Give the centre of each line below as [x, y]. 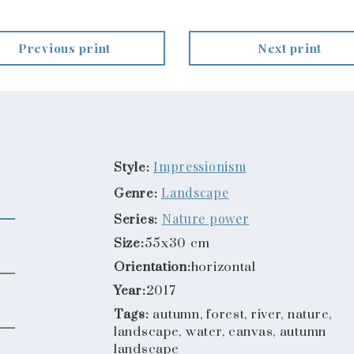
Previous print [64, 48]
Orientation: [153, 267]
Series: [136, 220]
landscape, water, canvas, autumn [220, 332]
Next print [290, 48]
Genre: [136, 194]
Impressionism [200, 166]
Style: [132, 168]
